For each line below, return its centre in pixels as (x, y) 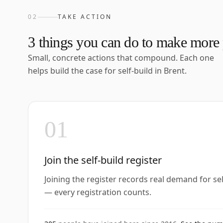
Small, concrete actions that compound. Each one (121, 58)
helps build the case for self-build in (96, 71)
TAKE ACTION (85, 17)
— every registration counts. (98, 192)
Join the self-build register (103, 160)
